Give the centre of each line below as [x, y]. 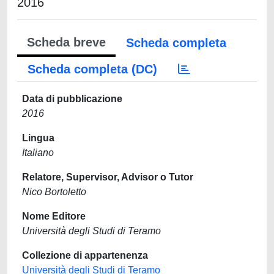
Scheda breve [66, 42]
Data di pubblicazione [72, 99]
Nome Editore [54, 216]
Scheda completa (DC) [92, 69]
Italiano [38, 153]
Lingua [38, 138]
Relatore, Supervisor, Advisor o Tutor [108, 177]
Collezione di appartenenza [85, 255]
